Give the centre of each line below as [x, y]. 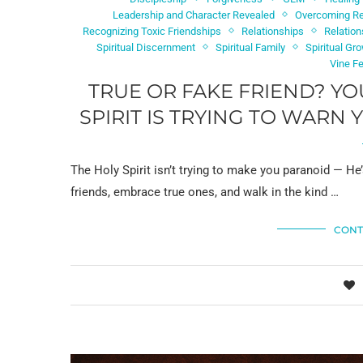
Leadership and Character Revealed [194, 15]
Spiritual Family [251, 47]
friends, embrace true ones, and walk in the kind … [205, 192]
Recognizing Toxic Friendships [152, 31]
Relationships [273, 31]
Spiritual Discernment [146, 47]
